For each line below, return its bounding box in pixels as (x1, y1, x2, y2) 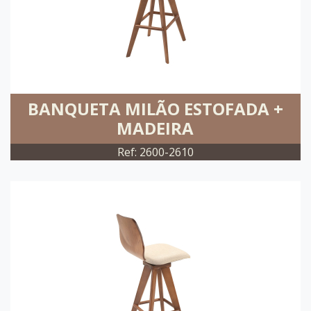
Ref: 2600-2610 (117, 144, 194, 160)
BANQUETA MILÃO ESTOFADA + (27, 97, 283, 120)
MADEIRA (117, 117, 194, 140)
